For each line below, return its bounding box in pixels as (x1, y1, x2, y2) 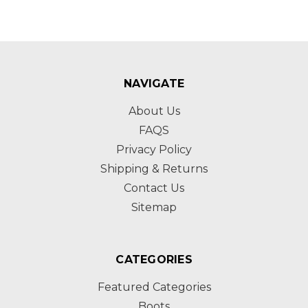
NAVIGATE (124, 76, 184, 90)
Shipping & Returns (100, 162, 208, 175)
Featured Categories (97, 280, 211, 294)
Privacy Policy (116, 142, 192, 156)
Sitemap (131, 200, 177, 214)
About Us (128, 104, 180, 118)
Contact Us (124, 181, 184, 195)
